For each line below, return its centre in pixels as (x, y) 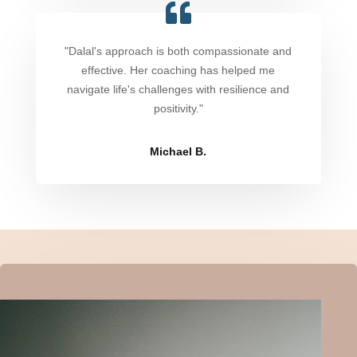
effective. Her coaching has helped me (178, 70)
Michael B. (178, 151)
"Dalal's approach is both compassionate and (178, 51)
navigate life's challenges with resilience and (178, 89)
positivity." (178, 108)
